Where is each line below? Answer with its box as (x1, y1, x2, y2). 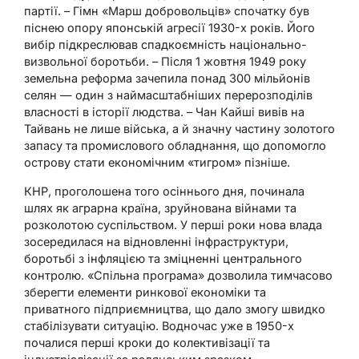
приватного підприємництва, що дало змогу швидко (24, 301, 325, 316)
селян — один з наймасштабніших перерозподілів (24, 87, 313, 102)
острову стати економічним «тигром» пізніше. (24, 155, 290, 169)
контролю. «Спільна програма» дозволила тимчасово (24, 268, 333, 282)
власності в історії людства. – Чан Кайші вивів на (24, 104, 305, 119)
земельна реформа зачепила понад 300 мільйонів (24, 71, 310, 85)
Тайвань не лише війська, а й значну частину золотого (24, 121, 335, 135)
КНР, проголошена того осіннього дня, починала (24, 184, 305, 198)
